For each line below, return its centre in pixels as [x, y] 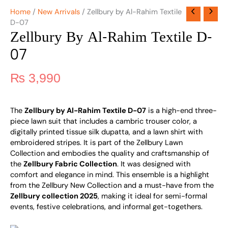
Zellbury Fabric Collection [70, 164]
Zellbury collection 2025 [54, 196]
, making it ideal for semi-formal [152, 196]
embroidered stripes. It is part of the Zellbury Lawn [96, 142]
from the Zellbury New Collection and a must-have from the [112, 185]
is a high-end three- [181, 110]
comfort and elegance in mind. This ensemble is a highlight [110, 175]
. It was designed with [154, 164]
